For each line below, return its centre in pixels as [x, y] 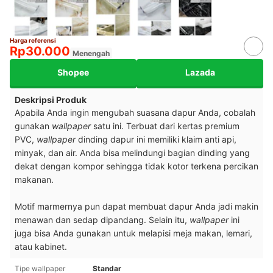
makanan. [35, 179]
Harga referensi [33, 40]
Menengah [91, 53]
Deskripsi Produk [51, 99]
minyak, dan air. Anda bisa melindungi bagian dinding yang [132, 152]
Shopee [73, 73]
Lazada [200, 73]
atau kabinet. [42, 246]
